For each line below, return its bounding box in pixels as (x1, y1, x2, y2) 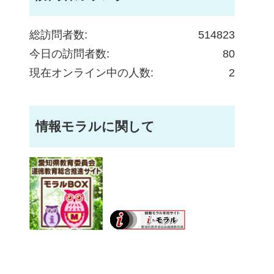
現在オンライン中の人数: (29, 67, 154, 79)
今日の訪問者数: (29, 48, 109, 60)
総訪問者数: (29, 29, 87, 41)
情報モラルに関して (35, 119, 155, 133)
